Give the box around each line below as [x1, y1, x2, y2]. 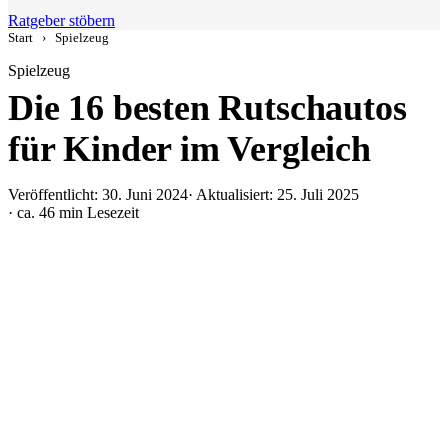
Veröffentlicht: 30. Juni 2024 [8, 186, 188, 203]
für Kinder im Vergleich [8, 129, 371, 169]
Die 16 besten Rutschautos [8, 88, 407, 128]
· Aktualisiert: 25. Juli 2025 [188, 186, 359, 203]
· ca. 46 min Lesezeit [8, 204, 139, 221]
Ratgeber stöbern [8, 12, 115, 29]
